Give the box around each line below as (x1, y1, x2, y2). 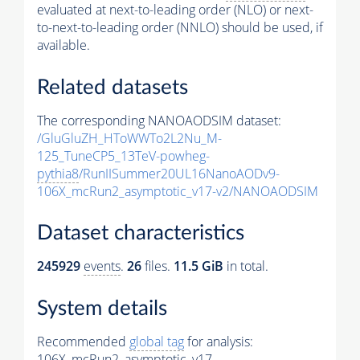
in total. (223, 257, 268, 276)
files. (141, 257, 174, 276)
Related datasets (37, 76, 188, 98)
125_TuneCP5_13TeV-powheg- (37, 146, 210, 165)
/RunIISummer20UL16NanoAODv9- (79, 164, 280, 182)
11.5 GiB (174, 257, 223, 276)
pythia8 (37, 164, 79, 182)
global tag (129, 333, 184, 351)
